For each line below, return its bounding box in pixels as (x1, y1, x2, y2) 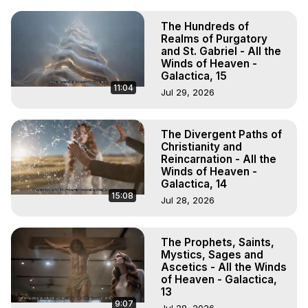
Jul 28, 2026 (161, 195, 214, 206)
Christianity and (161, 140, 242, 154)
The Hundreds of (161, 20, 249, 34)
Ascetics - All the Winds (161, 261, 287, 274)
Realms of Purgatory (161, 32, 267, 46)
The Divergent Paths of (161, 128, 282, 142)
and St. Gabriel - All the (161, 45, 281, 58)
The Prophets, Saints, (161, 236, 274, 250)
